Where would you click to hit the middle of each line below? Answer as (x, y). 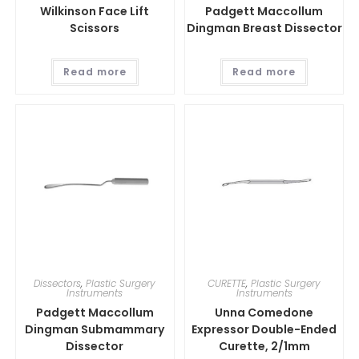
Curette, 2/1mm (264, 347)
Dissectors (58, 284)
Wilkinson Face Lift (95, 11)
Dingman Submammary (95, 330)
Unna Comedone (264, 313)
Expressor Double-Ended (264, 330)
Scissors (95, 28)
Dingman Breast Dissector (264, 28)
